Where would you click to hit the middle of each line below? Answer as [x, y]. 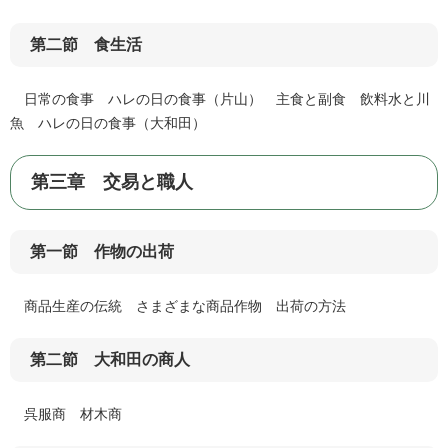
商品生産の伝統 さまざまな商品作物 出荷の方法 [178, 306]
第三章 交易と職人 [112, 182]
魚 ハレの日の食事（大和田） [108, 123]
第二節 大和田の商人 [110, 360]
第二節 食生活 [86, 45]
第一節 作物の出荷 [102, 252]
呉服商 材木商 [66, 414]
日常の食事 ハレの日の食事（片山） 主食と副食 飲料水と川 [220, 99]
